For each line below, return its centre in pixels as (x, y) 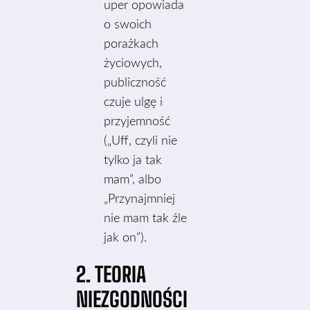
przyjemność (137, 122)
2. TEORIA (111, 274)
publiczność (135, 83)
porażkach (131, 44)
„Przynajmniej (140, 199)
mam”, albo (133, 180)
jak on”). (126, 238)
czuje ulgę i (134, 102)
